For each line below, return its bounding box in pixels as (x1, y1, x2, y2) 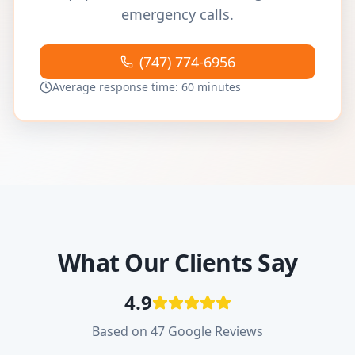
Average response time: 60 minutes (52, 79, 241, 94)
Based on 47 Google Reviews (92, 323, 263, 340)
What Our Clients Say (58, 246, 297, 279)
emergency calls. (121, 5, 234, 24)
